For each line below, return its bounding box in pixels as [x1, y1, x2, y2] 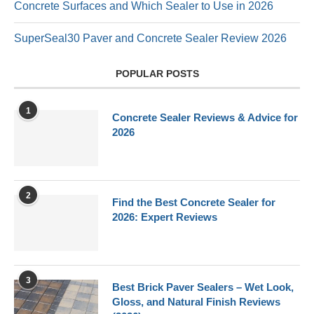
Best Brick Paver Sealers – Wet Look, [112, 280, 294, 293]
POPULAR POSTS [115, 67, 199, 79]
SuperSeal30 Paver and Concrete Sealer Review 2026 [14, 32, 287, 44]
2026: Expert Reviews [112, 210, 217, 223]
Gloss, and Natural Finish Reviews [112, 295, 280, 308]
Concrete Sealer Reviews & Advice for [112, 111, 298, 123]
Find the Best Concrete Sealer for [112, 196, 275, 208]
